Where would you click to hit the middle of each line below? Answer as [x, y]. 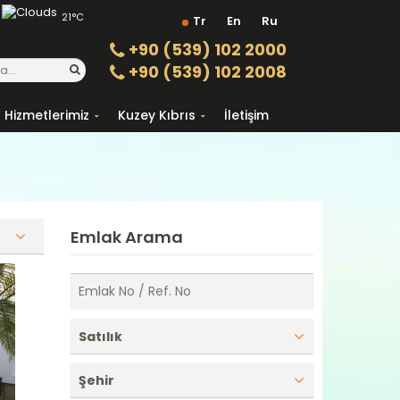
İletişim [246, 115]
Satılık [100, 337]
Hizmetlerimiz [47, 115]
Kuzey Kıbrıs [157, 115]
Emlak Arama [126, 237]
